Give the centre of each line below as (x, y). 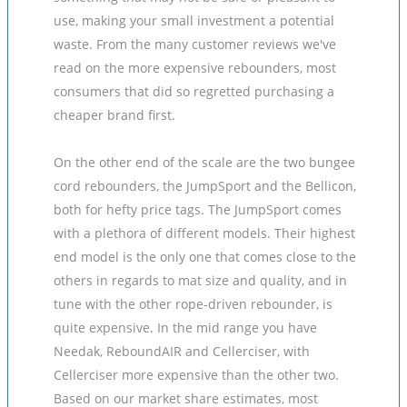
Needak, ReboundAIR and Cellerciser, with (182, 351)
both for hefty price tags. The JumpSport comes (198, 209)
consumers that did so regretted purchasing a (194, 91)
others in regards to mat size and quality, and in (200, 280)
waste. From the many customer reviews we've (195, 44)
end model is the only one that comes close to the (205, 257)
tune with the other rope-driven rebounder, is (193, 304)
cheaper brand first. (114, 115)
